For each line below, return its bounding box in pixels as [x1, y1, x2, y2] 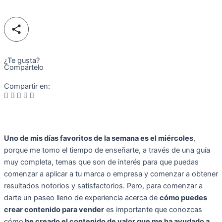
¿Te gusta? [4, 55, 40, 65]
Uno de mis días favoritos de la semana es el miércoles [4, 134, 193, 143]
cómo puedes [160, 193, 207, 203]
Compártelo [4, 62, 44, 72]
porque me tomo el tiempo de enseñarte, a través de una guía [4, 146, 210, 155]
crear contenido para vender [4, 205, 104, 215]
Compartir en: [4, 81, 50, 91]
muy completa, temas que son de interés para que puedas [4, 158, 199, 167]
